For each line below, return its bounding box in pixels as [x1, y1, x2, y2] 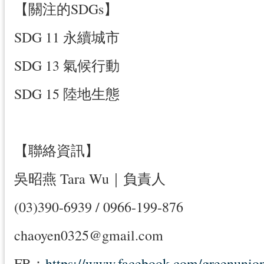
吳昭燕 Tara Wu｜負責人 [14, 169, 166, 189]
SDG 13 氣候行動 [14, 56, 120, 75]
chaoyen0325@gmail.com [14, 226, 163, 245]
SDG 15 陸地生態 [14, 84, 120, 104]
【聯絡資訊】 [14, 141, 99, 160]
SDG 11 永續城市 [14, 28, 120, 47]
